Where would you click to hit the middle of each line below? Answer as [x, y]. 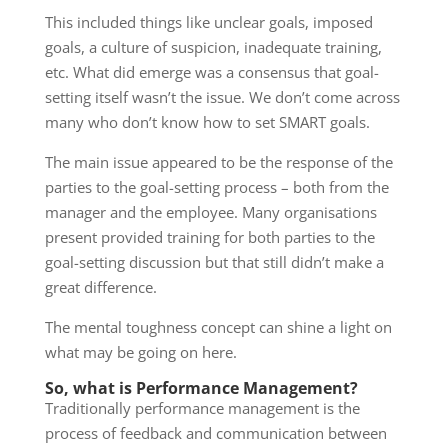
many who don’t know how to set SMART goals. [207, 121]
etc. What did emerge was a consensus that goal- [211, 71]
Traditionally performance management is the [202, 407]
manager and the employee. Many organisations [210, 211]
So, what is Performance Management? [201, 387]
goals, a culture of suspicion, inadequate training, [213, 46]
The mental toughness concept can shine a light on [218, 326]
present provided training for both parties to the [209, 236]
